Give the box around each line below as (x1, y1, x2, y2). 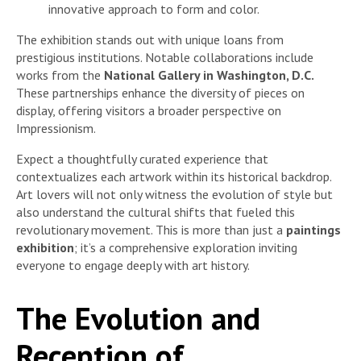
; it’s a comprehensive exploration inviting (74, 239, 297, 255)
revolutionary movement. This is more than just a (16, 221, 286, 238)
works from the (16, 66, 104, 83)
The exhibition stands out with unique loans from (16, 31, 284, 48)
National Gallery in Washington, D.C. (104, 66, 314, 83)
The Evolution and (16, 297, 260, 339)
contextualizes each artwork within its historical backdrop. (16, 168, 331, 185)
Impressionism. (16, 119, 96, 136)
